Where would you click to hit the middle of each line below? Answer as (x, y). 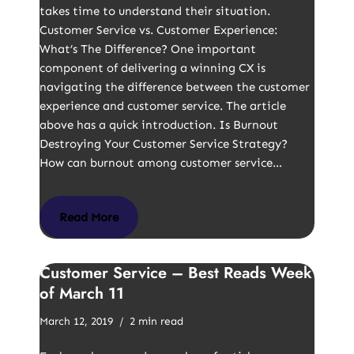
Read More (89, 217)
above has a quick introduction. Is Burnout (159, 125)
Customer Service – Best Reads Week (176, 273)
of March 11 (82, 294)
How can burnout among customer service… (162, 163)
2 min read (156, 321)
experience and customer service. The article (163, 106)
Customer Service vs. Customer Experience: (158, 30)
